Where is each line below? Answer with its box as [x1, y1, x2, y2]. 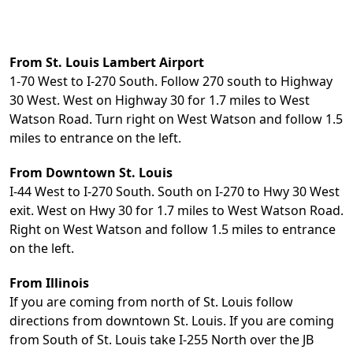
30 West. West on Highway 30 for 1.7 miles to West [9, 91, 310, 109]
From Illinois [9, 274, 89, 292]
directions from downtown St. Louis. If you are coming [9, 312, 334, 329]
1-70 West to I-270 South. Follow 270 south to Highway [9, 72, 333, 90]
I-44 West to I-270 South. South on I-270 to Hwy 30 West [9, 183, 340, 200]
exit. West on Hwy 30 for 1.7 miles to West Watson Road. [9, 202, 344, 219]
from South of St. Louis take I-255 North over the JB [9, 331, 314, 348]
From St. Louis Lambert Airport [9, 54, 204, 71]
